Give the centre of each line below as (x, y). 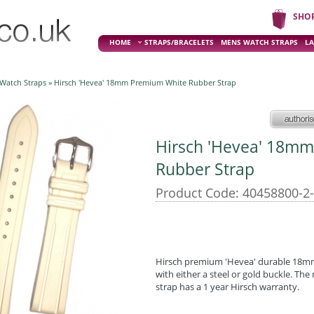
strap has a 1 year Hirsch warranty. (227, 287)
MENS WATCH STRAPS (259, 42)
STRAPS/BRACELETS (179, 42)
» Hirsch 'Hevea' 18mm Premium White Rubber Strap (141, 82)
